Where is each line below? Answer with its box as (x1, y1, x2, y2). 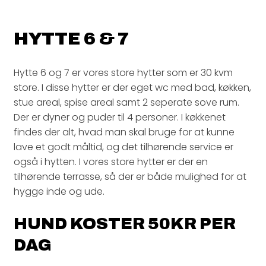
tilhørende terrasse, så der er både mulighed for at (14, 170, 246, 184)
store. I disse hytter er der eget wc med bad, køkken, (14, 81, 251, 95)
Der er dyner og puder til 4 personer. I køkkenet (14, 110, 226, 125)
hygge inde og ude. (14, 185, 104, 199)
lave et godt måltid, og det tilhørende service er (14, 140, 233, 154)
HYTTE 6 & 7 (14, 29, 129, 49)
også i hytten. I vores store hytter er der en (14, 155, 208, 169)
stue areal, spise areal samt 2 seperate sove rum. (14, 96, 239, 110)
